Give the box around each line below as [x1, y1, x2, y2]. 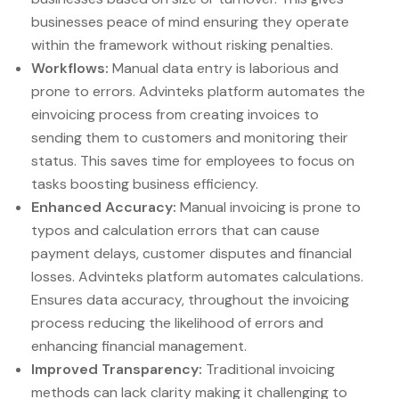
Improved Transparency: [31, 360, 202, 379]
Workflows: [31, 59, 112, 78]
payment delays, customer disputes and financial [31, 244, 352, 264]
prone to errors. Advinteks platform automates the [31, 82, 365, 102]
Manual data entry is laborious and [112, 59, 338, 78]
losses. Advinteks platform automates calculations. [31, 267, 363, 287]
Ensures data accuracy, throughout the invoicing [31, 290, 349, 310]
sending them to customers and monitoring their [31, 128, 348, 148]
